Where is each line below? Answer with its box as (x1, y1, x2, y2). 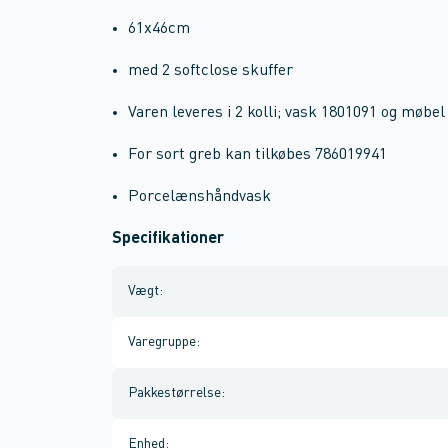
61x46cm (128, 21, 190, 37)
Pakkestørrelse (128, 386, 221, 400)
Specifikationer (112, 231, 224, 247)
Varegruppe (128, 335, 196, 349)
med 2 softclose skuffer (128, 63, 293, 79)
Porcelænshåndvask (128, 189, 271, 205)
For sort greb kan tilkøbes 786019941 (128, 147, 387, 163)
